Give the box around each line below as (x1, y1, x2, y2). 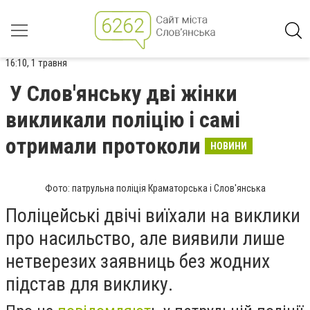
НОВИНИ (210, 140, 247, 152)
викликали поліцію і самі (6, 107, 240, 133)
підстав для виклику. (6, 273, 173, 295)
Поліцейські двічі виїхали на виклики (6, 204, 300, 227)
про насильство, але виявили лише (6, 227, 285, 250)
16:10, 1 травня (6, 57, 67, 69)
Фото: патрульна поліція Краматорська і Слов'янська (44, 183, 266, 194)
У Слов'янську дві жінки (10, 80, 237, 107)
